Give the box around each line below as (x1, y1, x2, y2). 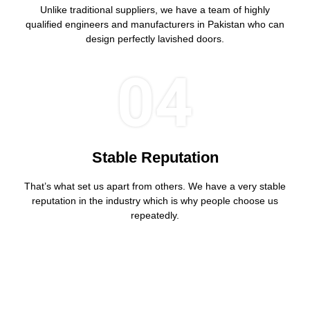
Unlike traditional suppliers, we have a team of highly (40, 3, 270, 15)
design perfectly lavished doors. (86, 33, 224, 44)
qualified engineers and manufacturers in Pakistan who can (26, 18, 284, 30)
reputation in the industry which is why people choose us (32, 194, 278, 206)
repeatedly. (131, 209, 179, 221)
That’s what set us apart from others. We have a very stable (24, 180, 286, 192)
